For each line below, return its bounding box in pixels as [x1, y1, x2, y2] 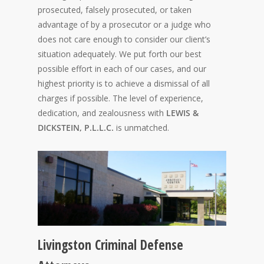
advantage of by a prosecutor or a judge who [38, 19, 211, 30]
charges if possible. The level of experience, [38, 93, 203, 104]
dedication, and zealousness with [38, 107, 166, 118]
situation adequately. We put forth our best [38, 48, 202, 60]
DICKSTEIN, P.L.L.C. [38, 122, 116, 133]
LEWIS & [166, 107, 199, 118]
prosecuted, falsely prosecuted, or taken [38, 4, 192, 15]
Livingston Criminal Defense [38, 236, 183, 255]
